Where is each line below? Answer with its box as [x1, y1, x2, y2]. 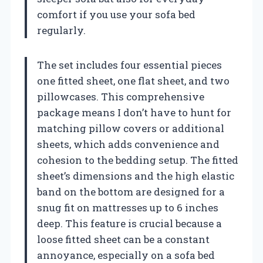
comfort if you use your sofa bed [37, 8, 195, 22]
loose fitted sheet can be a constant [37, 232, 210, 247]
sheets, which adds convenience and [37, 137, 220, 151]
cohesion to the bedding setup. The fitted [37, 153, 238, 167]
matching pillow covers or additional [37, 122, 224, 136]
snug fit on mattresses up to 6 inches [37, 201, 218, 215]
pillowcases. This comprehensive [37, 90, 204, 104]
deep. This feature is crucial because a [37, 217, 222, 231]
